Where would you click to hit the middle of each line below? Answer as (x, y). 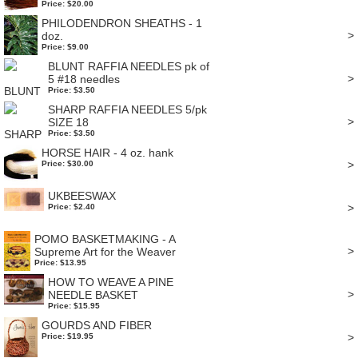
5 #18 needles (84, 79)
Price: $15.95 (74, 306)
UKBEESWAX (82, 196)
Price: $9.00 (65, 47)
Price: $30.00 (67, 163)
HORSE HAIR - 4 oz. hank (107, 153)
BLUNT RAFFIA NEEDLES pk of (129, 66)
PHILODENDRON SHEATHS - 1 (121, 23)
